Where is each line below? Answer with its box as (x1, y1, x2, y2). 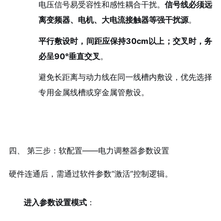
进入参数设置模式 (23, 197, 87, 208)
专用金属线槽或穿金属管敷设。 (38, 87, 149, 98)
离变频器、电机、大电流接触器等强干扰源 (38, 14, 188, 25)
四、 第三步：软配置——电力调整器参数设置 (8, 145, 169, 155)
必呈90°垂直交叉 (38, 51, 100, 61)
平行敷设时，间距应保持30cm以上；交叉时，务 (38, 36, 213, 46)
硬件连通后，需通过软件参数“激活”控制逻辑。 (8, 168, 173, 179)
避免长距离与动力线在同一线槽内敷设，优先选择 (38, 72, 213, 82)
